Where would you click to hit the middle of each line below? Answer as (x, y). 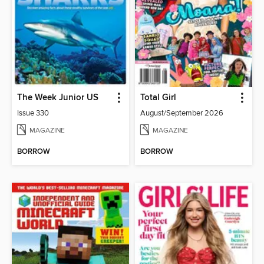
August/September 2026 (182, 113)
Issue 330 (33, 113)
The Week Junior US (58, 98)
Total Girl (158, 98)
